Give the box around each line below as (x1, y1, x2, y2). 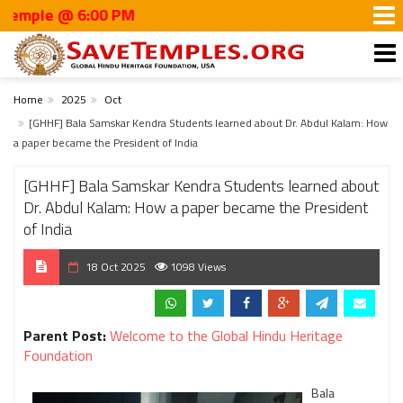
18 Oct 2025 (83, 258, 146, 275)
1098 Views (167, 258, 226, 275)
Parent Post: (23, 325, 106, 346)
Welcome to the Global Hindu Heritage (110, 325, 343, 346)
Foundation (23, 345, 93, 366)
